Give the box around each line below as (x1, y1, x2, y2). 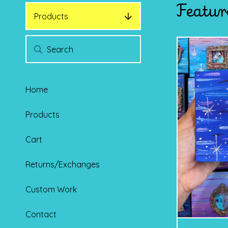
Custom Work (25, 184, 77, 194)
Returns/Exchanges (25, 159, 100, 169)
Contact (25, 209, 56, 219)
